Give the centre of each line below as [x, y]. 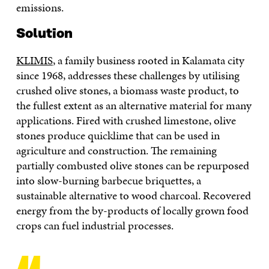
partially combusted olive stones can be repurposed [132, 165]
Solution [44, 34]
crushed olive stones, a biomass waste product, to [127, 90]
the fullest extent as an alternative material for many [134, 105]
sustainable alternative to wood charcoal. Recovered [133, 195]
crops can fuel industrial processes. [98, 225]
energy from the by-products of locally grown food [132, 210]
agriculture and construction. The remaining [116, 150]
